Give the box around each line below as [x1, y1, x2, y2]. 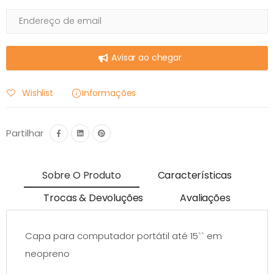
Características [157, 168, 232, 183]
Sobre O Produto [42, 168, 121, 183]
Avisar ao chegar [111, 51, 182, 64]
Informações [81, 86, 136, 99]
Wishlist [22, 86, 53, 99]
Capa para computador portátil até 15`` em [25, 229, 222, 242]
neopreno [25, 246, 70, 260]
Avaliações [180, 191, 231, 206]
